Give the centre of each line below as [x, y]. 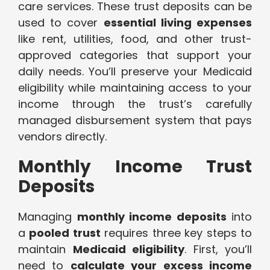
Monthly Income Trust [135, 167]
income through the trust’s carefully [135, 104]
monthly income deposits [152, 217]
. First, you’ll [218, 250]
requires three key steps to [176, 233]
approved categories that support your [135, 55]
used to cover [61, 23]
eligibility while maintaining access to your [135, 88]
